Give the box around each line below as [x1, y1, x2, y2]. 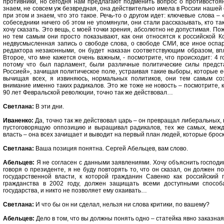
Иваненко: [3, 117, 33, 124]
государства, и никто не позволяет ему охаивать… [3, 187, 147, 194]
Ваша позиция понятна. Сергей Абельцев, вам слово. [34, 145, 188, 152]
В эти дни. [34, 103, 64, 110]
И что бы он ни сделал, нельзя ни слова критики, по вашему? [34, 201, 209, 208]
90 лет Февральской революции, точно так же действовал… [3, 89, 173, 96]
